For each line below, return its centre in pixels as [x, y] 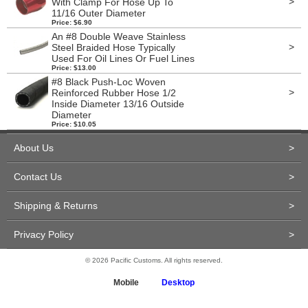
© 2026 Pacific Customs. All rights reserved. [154, 260]
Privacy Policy [44, 234]
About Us [34, 148]
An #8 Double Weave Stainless [119, 36]
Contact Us [38, 177]
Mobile [126, 283]
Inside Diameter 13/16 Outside [118, 104]
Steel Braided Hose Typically [113, 47]
